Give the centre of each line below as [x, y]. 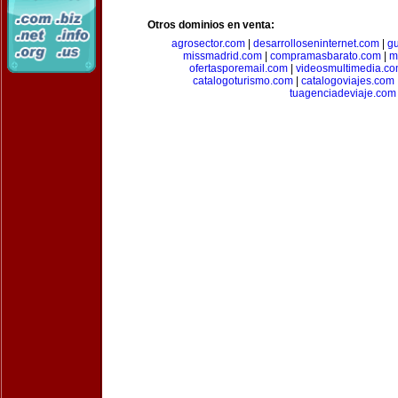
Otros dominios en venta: [211, 25]
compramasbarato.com [325, 56]
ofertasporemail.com [239, 68]
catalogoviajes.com [348, 81]
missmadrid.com [222, 56]
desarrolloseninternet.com [316, 44]
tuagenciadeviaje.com [343, 93]
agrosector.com [208, 44]
